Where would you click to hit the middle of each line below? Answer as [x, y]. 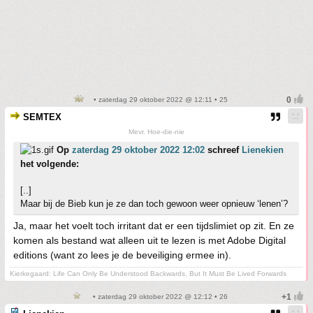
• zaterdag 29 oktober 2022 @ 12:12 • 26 [159, 297]
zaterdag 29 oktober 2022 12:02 [138, 150]
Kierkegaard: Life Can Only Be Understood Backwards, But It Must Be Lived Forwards [148, 274]
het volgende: [50, 164]
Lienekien [263, 150]
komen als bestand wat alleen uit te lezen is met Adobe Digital [150, 240]
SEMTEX [42, 117]
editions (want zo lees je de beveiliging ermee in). [122, 255]
